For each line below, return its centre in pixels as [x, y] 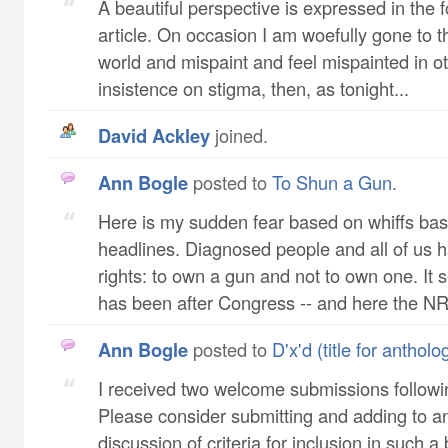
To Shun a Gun [332, 182]
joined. [239, 135]
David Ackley [160, 135]
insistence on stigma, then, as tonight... [253, 88]
